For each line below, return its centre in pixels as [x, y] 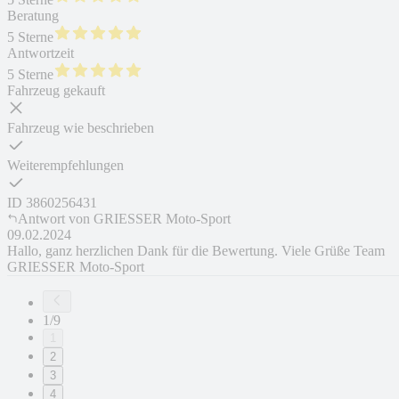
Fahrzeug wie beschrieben [81, 128]
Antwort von [54, 219]
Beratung [33, 16]
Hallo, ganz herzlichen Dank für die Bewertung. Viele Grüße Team [196, 251]
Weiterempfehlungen [65, 166]
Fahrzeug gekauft [56, 91]
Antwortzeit [41, 53]
